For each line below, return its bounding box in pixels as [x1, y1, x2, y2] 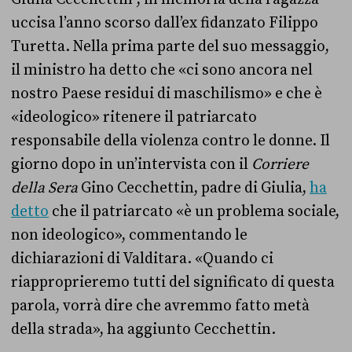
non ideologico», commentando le [11, 225, 247, 245]
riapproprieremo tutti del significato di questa [11, 273, 335, 292]
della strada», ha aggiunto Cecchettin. [11, 320, 276, 339]
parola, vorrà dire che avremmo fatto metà [11, 296, 310, 316]
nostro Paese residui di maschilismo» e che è [11, 84, 322, 104]
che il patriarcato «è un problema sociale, [49, 202, 339, 222]
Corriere [251, 155, 309, 174]
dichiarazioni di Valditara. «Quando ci [11, 249, 273, 269]
